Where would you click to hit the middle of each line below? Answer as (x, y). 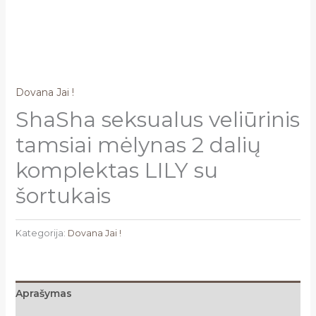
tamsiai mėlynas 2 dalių (138, 145)
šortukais (63, 196)
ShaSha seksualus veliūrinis (157, 120)
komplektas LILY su (116, 171)
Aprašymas (43, 293)
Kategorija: (41, 233)
